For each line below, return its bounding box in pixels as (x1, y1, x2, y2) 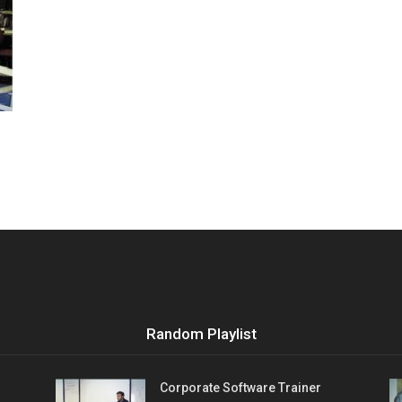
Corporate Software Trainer (160, 380, 321, 395)
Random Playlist (145, 325, 257, 343)
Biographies (200, 123, 267, 138)
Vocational (200, 6, 258, 22)
